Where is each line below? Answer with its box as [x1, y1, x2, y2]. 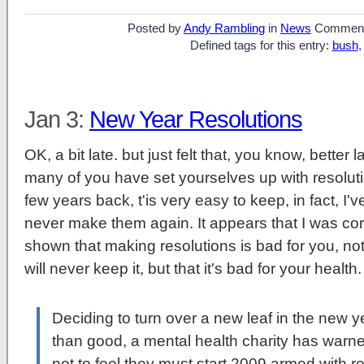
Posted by [128, 22, 184, 36]
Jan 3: [24, 106, 89, 133]
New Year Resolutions [89, 106, 302, 133]
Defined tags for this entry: [189, 39, 332, 53]
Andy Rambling [184, 22, 265, 36]
